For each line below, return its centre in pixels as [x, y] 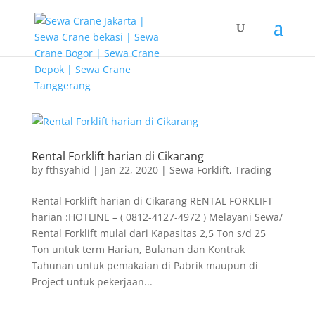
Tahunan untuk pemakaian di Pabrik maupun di [144, 265]
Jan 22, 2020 [129, 170]
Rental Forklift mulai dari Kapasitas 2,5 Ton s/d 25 [148, 233]
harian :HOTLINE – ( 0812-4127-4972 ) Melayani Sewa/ [157, 217]
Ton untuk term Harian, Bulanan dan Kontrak [138, 249]
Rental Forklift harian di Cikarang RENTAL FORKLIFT [152, 201]
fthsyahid [67, 170]
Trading [253, 170]
